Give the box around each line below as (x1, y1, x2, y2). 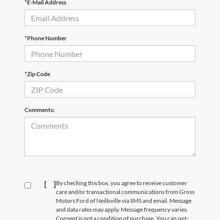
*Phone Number (25, 34, 67, 42)
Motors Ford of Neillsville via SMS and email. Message (56, 197, 192, 205)
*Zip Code (25, 70, 50, 78)
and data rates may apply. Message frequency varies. (56, 206, 188, 214)
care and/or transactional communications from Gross (56, 188, 194, 196)
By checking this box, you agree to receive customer (56, 179, 187, 187)
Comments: (25, 106, 55, 114)
